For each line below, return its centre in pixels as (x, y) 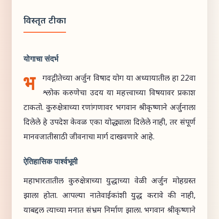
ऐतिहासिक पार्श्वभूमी (51, 162)
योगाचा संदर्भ (41, 59)
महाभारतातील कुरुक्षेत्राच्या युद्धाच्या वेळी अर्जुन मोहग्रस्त (109, 182)
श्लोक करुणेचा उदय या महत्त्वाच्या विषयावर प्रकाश (119, 94)
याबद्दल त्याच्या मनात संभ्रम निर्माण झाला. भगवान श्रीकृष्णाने (109, 211)
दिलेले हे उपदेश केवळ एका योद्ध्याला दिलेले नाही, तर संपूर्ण (109, 123)
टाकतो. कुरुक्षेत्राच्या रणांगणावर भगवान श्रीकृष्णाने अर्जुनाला (109, 108)
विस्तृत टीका (45, 21)
